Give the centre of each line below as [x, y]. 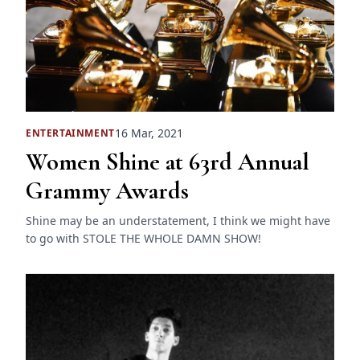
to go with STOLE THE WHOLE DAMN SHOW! [143, 239]
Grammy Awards [107, 191]
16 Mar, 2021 [149, 133]
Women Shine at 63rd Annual [168, 162]
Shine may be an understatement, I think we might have [178, 221]
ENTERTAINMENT [70, 133]
